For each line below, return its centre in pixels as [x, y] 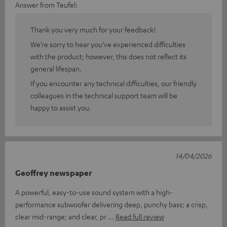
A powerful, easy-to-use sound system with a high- [94, 192]
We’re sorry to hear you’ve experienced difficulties [108, 44]
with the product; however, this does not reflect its [108, 56]
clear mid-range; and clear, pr [62, 216]
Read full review [140, 216]
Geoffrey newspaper [53, 173]
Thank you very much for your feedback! [93, 29]
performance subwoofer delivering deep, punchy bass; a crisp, [111, 204]
